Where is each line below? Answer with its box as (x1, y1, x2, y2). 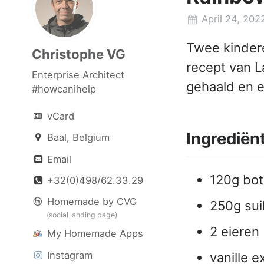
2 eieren (209, 224, 259, 240)
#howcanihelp (32, 83, 96, 95)
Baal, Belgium (47, 131, 110, 144)
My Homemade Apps (44, 227, 143, 240)
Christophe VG (32, 47, 126, 62)
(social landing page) (47, 210, 117, 219)
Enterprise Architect (32, 69, 124, 81)
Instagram (44, 249, 93, 261)
